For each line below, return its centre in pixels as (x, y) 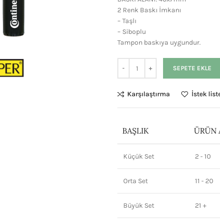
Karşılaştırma (149, 94)
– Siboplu (132, 32)
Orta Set (136, 181)
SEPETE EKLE (192, 68)
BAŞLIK (136, 131)
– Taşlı (127, 21)
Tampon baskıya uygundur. (159, 42)
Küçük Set (139, 156)
